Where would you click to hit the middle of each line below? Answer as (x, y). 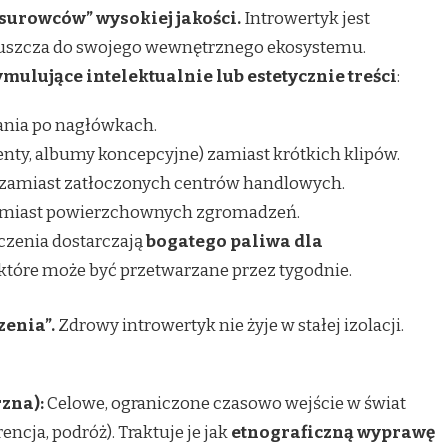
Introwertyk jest (305, 19)
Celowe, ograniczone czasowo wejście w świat (225, 403)
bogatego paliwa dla (234, 242)
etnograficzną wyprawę (333, 432)
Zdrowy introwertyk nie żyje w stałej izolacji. (229, 325)
